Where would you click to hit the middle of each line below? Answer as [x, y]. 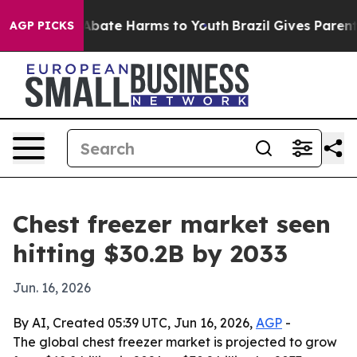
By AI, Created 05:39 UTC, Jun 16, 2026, [134, 323]
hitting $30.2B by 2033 [150, 253]
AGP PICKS [42, 25]
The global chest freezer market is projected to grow [175, 342]
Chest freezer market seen [172, 224]
